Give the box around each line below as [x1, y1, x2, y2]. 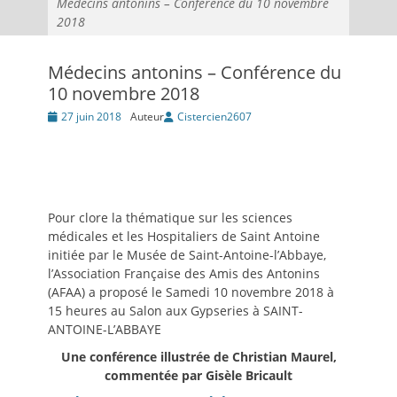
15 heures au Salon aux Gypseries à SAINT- [48, 302, 303, 319]
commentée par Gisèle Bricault [105, 367, 292, 384]
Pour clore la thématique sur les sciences [48, 209, 292, 226]
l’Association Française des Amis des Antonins [48, 265, 320, 282]
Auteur [130, 109, 164, 124]
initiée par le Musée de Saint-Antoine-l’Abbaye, [48, 246, 326, 263]
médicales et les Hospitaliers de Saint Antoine [48, 228, 320, 245]
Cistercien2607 [177, 109, 252, 124]
